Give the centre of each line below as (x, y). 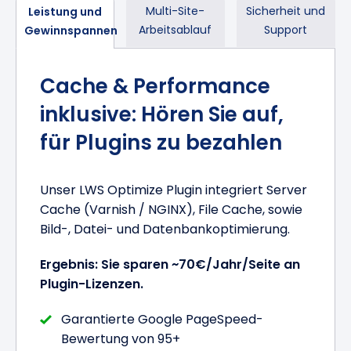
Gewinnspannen (71, 30)
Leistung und (65, 11)
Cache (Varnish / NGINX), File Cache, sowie (172, 209)
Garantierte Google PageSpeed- (163, 319)
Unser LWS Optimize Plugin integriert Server (174, 190)
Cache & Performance (156, 86)
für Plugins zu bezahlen (161, 142)
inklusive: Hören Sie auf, (162, 114)
